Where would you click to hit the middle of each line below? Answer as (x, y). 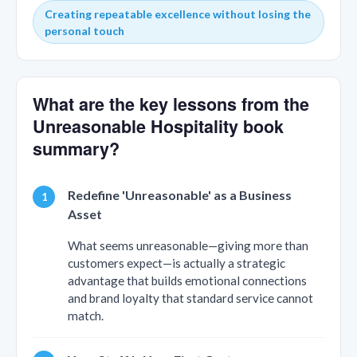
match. (86, 316)
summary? (76, 149)
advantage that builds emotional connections (187, 281)
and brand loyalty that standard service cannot (190, 298)
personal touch (84, 30)
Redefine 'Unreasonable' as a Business (180, 195)
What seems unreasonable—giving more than (188, 246)
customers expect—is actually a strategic (177, 263)
